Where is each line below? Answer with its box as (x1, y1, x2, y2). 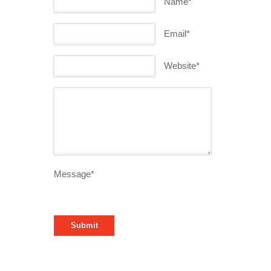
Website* (164, 60, 200, 71)
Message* (54, 168, 94, 179)
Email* (164, 28, 190, 39)
